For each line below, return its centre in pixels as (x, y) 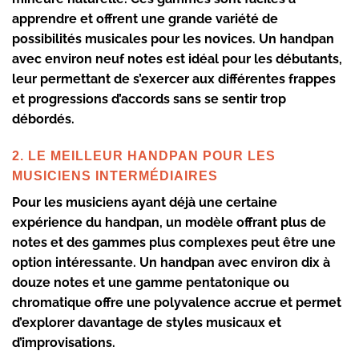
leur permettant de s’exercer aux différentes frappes (174, 79)
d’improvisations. (64, 343)
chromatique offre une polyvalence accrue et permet (177, 303)
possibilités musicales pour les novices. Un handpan (173, 39)
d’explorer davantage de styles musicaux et (147, 323)
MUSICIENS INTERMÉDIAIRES (115, 176)
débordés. (43, 119)
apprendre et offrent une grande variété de (145, 19)
